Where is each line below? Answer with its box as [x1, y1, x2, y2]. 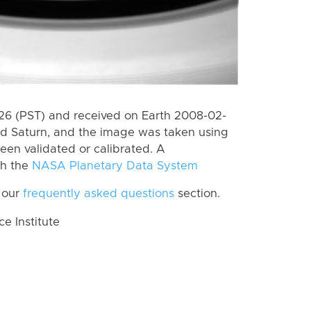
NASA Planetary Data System [32, 160, 198, 171]
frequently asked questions [23, 188, 174, 200]
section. [174, 188, 220, 200]
